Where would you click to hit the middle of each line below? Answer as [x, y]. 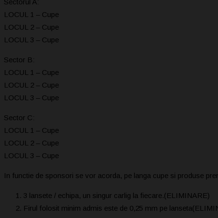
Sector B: [19, 59]
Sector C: [19, 117]
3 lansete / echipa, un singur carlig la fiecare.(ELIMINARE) [117, 195]
